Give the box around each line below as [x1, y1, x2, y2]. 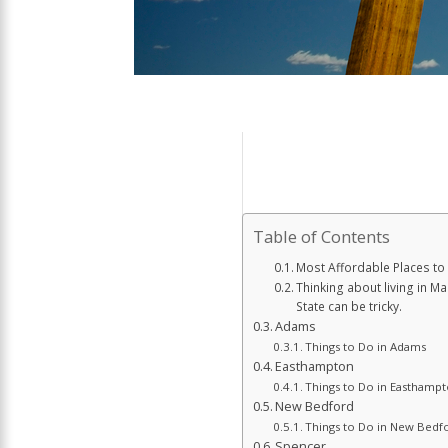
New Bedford [275, 398, 355, 416]
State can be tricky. [296, 298, 403, 316]
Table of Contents [252, 225, 390, 249]
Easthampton [275, 358, 355, 376]
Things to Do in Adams [305, 339, 427, 355]
